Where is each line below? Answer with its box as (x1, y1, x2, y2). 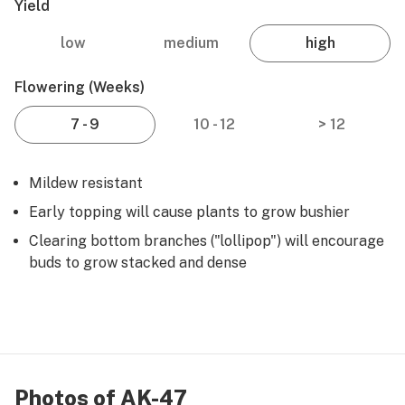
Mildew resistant (29, 174, 143, 192)
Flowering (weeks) (14, 79, 145, 96)
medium (163, 34, 219, 52)
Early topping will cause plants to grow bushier (29, 203, 350, 221)
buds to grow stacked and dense (29, 254, 247, 271)
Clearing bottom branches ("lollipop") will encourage (29, 232, 384, 250)
